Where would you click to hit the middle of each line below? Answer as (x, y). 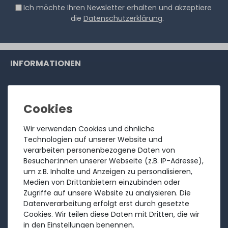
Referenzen (31, 153)
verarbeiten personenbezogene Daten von (99, 150)
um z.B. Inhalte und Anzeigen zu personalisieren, (108, 171)
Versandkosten (37, 184)
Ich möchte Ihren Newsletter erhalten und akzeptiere (117, 7)
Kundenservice (36, 90)
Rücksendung (34, 106)
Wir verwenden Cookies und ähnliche (89, 129)
